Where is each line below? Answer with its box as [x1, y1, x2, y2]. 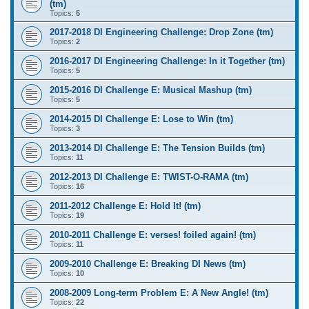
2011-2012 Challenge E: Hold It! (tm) [50, 200, 201, 211]
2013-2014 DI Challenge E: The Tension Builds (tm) [50, 142, 265, 153]
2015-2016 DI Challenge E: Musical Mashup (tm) [50, 84, 252, 95]
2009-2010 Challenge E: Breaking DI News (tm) [50, 258, 246, 269]
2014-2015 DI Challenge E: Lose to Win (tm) [50, 113, 233, 124]
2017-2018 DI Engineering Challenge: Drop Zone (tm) [50, 26, 273, 37]
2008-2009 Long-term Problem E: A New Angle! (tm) [50, 287, 268, 298]
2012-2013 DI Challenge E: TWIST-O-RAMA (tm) [50, 171, 248, 182]
